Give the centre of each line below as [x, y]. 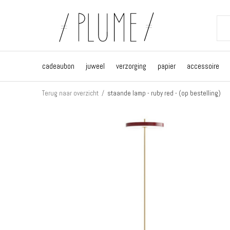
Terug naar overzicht [70, 93]
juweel [95, 66]
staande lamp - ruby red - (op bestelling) [164, 93]
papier [167, 66]
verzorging [131, 66]
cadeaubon [58, 66]
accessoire [203, 66]
